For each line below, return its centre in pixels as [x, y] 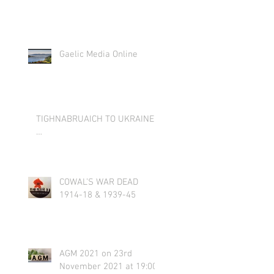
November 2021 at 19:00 [108, 267]
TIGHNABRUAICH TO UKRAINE [95, 119]
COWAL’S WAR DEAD [99, 182]
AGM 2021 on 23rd [96, 254]
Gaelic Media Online [98, 54]
